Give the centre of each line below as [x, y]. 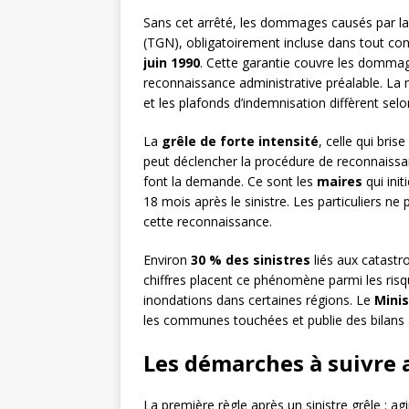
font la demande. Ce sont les [230, 182]
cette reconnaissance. [208, 222]
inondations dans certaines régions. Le [259, 300]
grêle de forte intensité [240, 142]
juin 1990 [172, 63]
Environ [167, 260]
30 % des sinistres [251, 260]
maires [340, 182]
